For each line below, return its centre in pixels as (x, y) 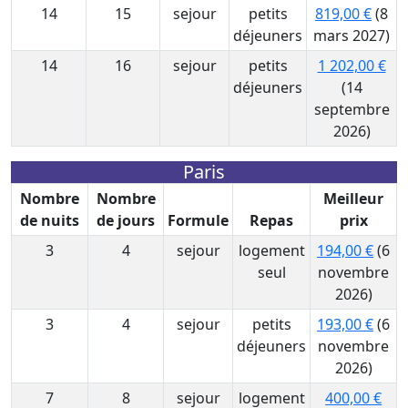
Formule (198, 220)
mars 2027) (352, 36)
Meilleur (353, 199)
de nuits (50, 220)
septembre (352, 109)
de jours (126, 220)
